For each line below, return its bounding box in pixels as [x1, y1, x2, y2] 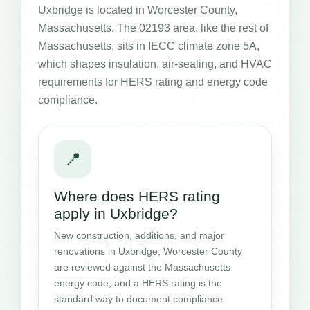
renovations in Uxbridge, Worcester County [54, 245, 242, 257]
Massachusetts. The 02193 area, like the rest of [38, 21, 268, 34]
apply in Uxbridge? [54, 205, 178, 221]
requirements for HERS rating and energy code [38, 75, 268, 88]
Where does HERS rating [54, 188, 220, 204]
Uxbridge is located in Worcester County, [38, 3, 237, 16]
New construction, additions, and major [54, 229, 224, 241]
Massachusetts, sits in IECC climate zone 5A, [38, 39, 259, 52]
